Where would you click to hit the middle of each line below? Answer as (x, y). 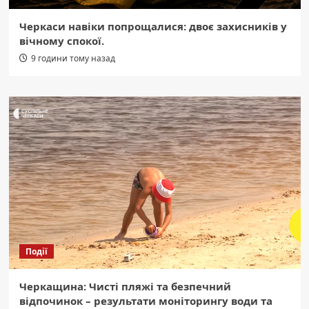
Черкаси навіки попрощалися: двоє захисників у (153, 27)
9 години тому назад (73, 59)
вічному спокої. (61, 41)
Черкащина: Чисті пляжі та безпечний (125, 287)
